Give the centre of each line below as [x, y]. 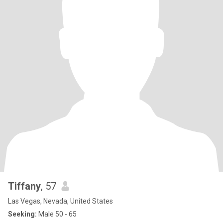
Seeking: [22, 214]
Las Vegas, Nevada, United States [60, 201]
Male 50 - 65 [57, 214]
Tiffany [24, 186]
